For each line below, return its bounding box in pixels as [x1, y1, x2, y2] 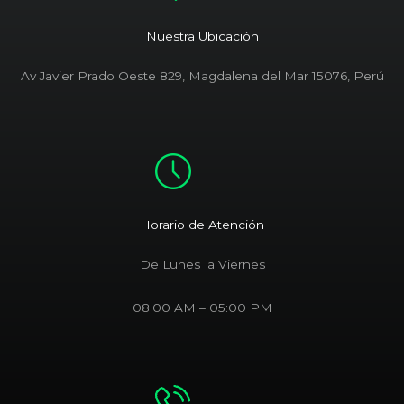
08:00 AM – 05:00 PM [132, 300, 272, 316]
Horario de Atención [140, 217, 264, 233]
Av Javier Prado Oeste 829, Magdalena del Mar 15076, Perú [20, 69, 384, 84]
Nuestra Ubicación [145, 29, 259, 44]
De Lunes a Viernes [139, 257, 265, 272]
